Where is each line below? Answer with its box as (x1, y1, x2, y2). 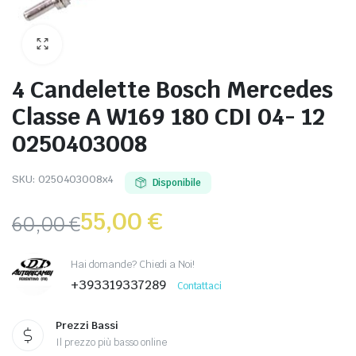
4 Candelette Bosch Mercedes (12, 75, 333, 104)
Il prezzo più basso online (56, 336, 168, 349)
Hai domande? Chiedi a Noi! (71, 257, 195, 271)
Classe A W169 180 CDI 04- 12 (12, 102, 325, 131)
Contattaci (176, 279, 222, 292)
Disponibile (152, 176, 202, 189)
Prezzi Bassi (56, 319, 118, 332)
